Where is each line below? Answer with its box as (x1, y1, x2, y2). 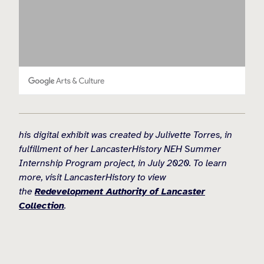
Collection (19, 199, 64, 212)
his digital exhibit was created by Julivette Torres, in (19, 128, 232, 141)
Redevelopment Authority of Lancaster (35, 185, 205, 197)
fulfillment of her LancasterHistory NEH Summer (19, 143, 221, 155)
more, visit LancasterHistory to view (19, 171, 166, 183)
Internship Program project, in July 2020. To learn (19, 157, 227, 169)
